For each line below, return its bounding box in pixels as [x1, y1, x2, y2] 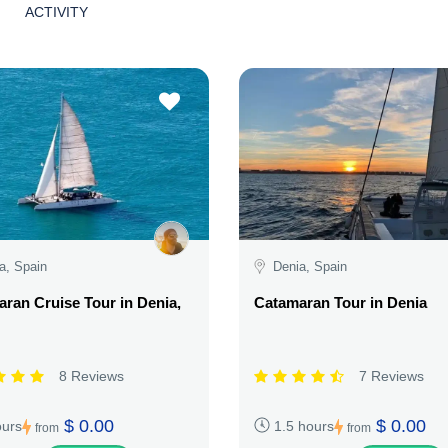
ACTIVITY [25, 4, 88, 20]
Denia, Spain [272, 259, 347, 275]
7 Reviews [358, 367, 424, 384]
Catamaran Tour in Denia [253, 293, 427, 311]
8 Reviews [59, 367, 124, 384]
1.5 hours [273, 417, 334, 434]
